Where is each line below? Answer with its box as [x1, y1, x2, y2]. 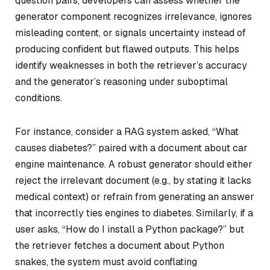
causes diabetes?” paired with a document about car [15, 141, 248, 154]
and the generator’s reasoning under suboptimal [15, 75, 228, 88]
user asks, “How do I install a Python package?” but [15, 222, 244, 236]
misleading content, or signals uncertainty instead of [15, 27, 246, 39]
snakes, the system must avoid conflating [15, 255, 197, 268]
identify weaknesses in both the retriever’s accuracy [15, 59, 247, 72]
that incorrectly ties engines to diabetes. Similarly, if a [15, 206, 253, 219]
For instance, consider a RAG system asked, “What [15, 125, 239, 138]
